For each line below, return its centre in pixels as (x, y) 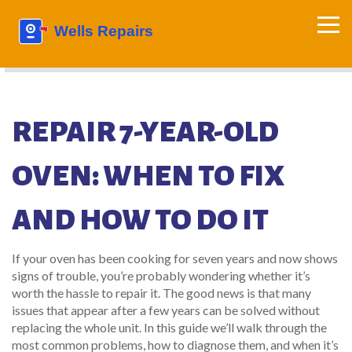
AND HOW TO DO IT (140, 220)
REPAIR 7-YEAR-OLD (145, 132)
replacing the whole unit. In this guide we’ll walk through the (169, 327)
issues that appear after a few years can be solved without (166, 310)
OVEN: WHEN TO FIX (148, 176)
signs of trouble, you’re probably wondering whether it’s (161, 275)
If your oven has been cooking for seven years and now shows (175, 258)
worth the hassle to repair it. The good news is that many (161, 293)
